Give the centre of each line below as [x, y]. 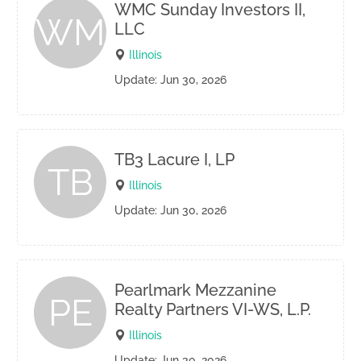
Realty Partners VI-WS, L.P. [213, 309]
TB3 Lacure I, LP [174, 160]
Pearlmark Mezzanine [195, 290]
